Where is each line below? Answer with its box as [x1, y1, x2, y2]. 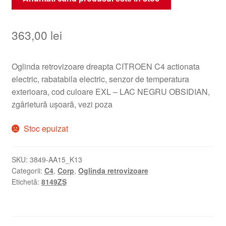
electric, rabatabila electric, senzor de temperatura [11, 73, 189, 85]
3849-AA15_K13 [29, 154, 82, 165]
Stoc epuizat [24, 122, 69, 134]
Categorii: [11, 165, 44, 176]
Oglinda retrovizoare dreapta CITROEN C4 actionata [11, 61, 200, 73]
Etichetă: [11, 177, 41, 187]
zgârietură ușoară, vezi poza [11, 98, 112, 110]
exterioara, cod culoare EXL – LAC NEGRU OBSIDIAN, [11, 86, 210, 98]
